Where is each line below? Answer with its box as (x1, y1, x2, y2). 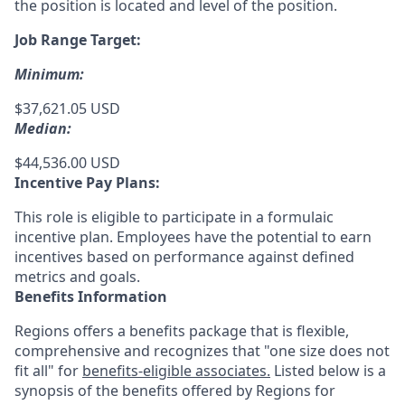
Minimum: (14, 64, 84, 84)
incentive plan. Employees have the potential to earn (14, 227, 372, 247)
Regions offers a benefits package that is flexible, (14, 321, 349, 341)
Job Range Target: (14, 30, 141, 50)
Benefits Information (14, 287, 167, 306)
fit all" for (14, 361, 82, 381)
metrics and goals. (14, 267, 140, 287)
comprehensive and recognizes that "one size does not (14, 341, 390, 361)
